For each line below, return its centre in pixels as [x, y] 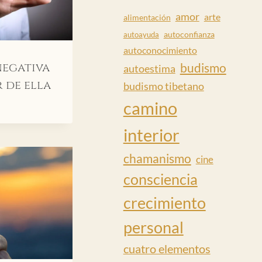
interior [151, 135]
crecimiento [164, 203]
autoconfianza [189, 34]
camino [150, 108]
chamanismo [157, 158]
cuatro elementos [167, 249]
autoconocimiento [160, 50]
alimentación [147, 17]
